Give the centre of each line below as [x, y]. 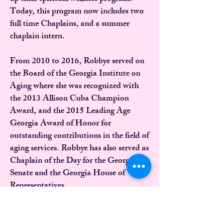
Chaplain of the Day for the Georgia [73, 161]
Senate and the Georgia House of [67, 174]
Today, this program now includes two [77, 12]
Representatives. [38, 186]
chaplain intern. [37, 37]
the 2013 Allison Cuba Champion [69, 99]
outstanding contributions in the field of [79, 136]
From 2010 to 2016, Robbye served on [77, 62]
